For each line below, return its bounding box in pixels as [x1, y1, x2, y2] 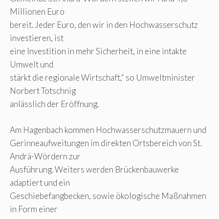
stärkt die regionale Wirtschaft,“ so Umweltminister [10, 72, 195, 83]
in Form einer [10, 203, 58, 214]
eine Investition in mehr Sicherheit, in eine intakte [10, 46, 187, 57]
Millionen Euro [10, 6, 65, 17]
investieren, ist [10, 33, 64, 44]
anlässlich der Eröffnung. [10, 99, 99, 109]
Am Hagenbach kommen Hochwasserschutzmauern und [10, 124, 206, 135]
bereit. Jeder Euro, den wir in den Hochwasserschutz [10, 20, 198, 30]
